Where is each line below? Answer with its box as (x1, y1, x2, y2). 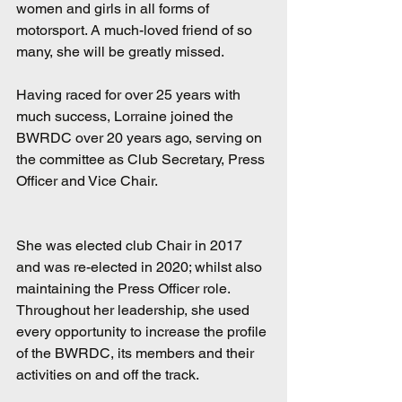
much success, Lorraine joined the (16, 108, 237, 126)
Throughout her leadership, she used (16, 301, 253, 319)
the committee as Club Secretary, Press (16, 151, 268, 169)
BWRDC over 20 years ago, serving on (16, 129, 266, 147)
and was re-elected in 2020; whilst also (16, 258, 266, 276)
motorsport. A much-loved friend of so (16, 22, 256, 39)
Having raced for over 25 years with (16, 86, 244, 104)
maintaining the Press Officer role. (16, 280, 233, 298)
